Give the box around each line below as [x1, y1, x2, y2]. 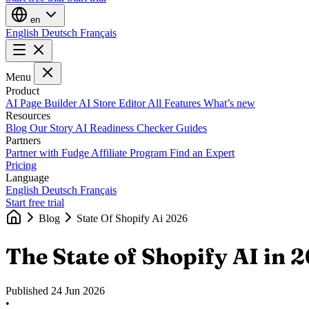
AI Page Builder [6, 97, 79, 109]
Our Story [30, 121, 75, 134]
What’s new [203, 97, 255, 109]
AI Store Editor [79, 97, 148, 109]
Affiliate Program [91, 146, 170, 159]
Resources [6, 109, 50, 121]
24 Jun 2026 [51, 284, 105, 297]
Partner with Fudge [6, 146, 91, 159]
